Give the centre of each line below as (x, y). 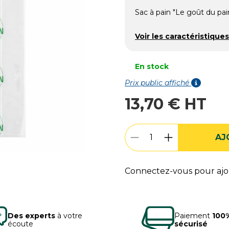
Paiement (193, 215)
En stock (152, 66)
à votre (68, 215)
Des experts (31, 215)
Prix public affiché (158, 83)
